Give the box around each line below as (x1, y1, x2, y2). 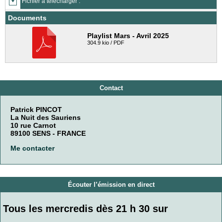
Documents (8, 14, 47, 22)
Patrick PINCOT (10, 105, 62, 113)
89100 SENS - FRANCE (10, 129, 86, 137)
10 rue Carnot (10, 121, 56, 129)
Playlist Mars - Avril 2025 (87, 32, 169, 40)
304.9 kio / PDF (87, 40, 124, 46)
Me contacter (10, 144, 55, 153)
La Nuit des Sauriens (10, 113, 81, 121)
